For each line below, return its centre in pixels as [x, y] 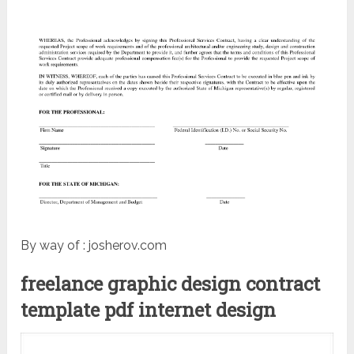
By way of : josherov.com [94, 246]
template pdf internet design [149, 310]
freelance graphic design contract [171, 284]
